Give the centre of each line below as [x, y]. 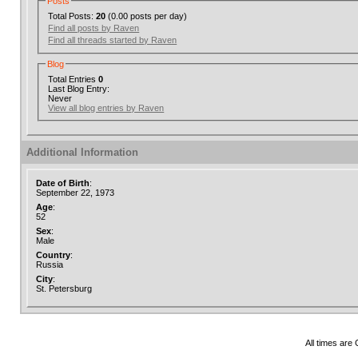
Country [53, 255]
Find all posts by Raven [94, 28]
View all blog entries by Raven [106, 107]
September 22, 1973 [75, 193]
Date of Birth [63, 183]
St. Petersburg [64, 288]
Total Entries [74, 79]
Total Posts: [72, 16]
